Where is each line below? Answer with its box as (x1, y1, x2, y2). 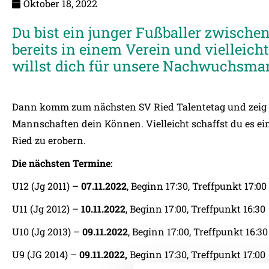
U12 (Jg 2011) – (12, 180, 81, 192)
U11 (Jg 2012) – (12, 202, 81, 215)
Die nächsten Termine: (12, 157, 113, 169)
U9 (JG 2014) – (12, 248, 79, 261)
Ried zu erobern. (12, 134, 86, 147)
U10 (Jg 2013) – (12, 225, 82, 238)
